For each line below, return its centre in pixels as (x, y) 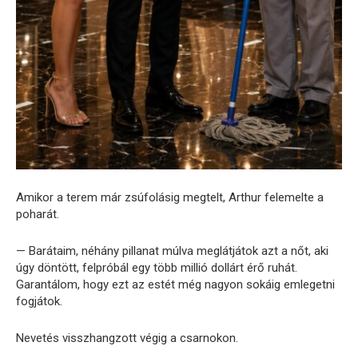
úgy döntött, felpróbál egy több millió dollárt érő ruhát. (157, 268)
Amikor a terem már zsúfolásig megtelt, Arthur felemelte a (170, 198)
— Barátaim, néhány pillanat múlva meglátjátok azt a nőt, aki (172, 251)
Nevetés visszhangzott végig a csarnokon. (127, 338)
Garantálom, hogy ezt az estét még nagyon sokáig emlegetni (175, 285)
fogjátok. (39, 302)
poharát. (38, 215)
